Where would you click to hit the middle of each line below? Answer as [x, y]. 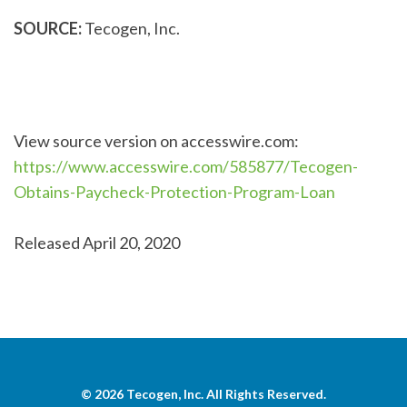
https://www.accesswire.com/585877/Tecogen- [186, 166]
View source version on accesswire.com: [156, 140]
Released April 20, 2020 [97, 242]
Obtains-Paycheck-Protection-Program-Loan [174, 191]
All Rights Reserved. [265, 393]
